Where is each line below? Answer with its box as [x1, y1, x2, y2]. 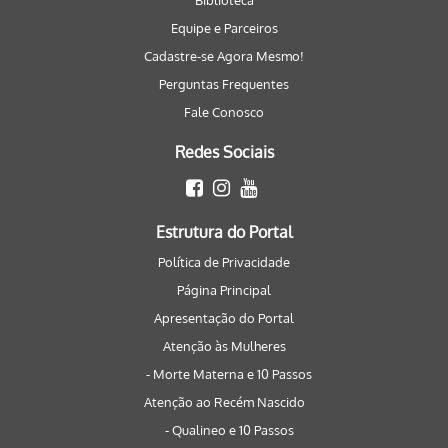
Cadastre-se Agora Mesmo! [144, 48, 304, 64]
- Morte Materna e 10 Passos [146, 366, 312, 382]
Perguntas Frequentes [159, 76, 289, 92]
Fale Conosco [184, 104, 264, 120]
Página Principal [177, 282, 271, 298]
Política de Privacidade [158, 254, 290, 270]
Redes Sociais [174, 142, 274, 162]
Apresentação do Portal [154, 310, 294, 326]
